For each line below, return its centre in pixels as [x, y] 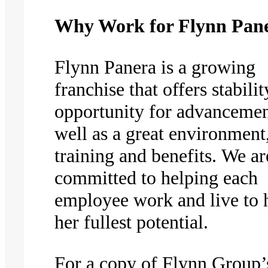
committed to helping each [156, 177]
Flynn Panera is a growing [155, 67]
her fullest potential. [132, 222]
